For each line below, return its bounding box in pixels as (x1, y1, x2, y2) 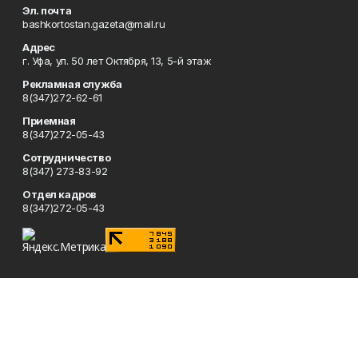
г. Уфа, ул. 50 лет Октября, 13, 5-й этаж (22, 54, 212, 67)
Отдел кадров (22, 188, 97, 201)
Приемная (22, 114, 76, 127)
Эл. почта (22, 4, 72, 17)
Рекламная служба (22, 78, 122, 90)
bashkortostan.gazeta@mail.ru (22, 18, 165, 30)
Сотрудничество (22, 151, 111, 164)
